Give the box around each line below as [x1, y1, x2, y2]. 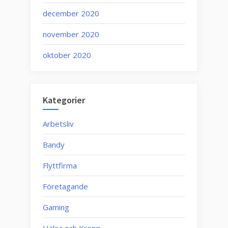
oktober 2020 [43, 49, 91, 60]
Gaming [43, 202, 69, 212]
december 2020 [43, 8, 99, 18]
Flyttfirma [43, 160, 77, 170]
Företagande [43, 181, 88, 191]
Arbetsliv [43, 118, 74, 129]
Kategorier [43, 94, 85, 106]
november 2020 [43, 28, 99, 39]
